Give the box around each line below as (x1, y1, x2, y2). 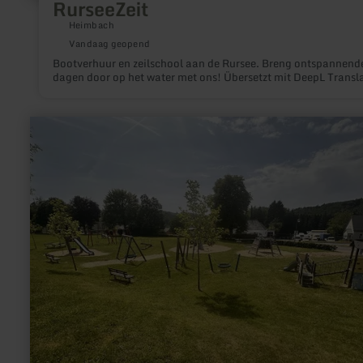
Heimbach (68, 18, 115, 33)
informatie (29, 127, 82, 142)
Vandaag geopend (68, 36, 151, 52)
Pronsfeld (29, 166, 79, 181)
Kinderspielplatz (29, 153, 113, 168)
